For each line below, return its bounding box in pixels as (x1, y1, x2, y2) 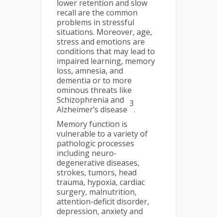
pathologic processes (57, 138, 134, 149)
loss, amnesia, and (57, 65, 123, 76)
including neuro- (57, 148, 117, 158)
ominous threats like (57, 85, 132, 95)
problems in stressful (57, 17, 134, 28)
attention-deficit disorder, (57, 196, 149, 207)
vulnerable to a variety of (57, 128, 148, 139)
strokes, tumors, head (57, 167, 137, 178)
